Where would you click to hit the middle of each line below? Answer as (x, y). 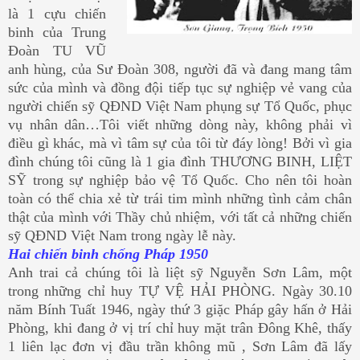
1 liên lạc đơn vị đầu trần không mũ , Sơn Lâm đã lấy (180, 347)
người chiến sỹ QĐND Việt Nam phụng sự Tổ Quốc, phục (180, 106)
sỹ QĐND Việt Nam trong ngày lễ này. (122, 236)
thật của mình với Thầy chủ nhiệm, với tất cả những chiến (180, 217)
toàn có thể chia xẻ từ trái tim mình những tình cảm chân (180, 199)
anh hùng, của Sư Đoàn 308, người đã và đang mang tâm (180, 70)
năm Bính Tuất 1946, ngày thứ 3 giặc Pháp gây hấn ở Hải (180, 310)
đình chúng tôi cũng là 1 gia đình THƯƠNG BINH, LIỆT (180, 162)
